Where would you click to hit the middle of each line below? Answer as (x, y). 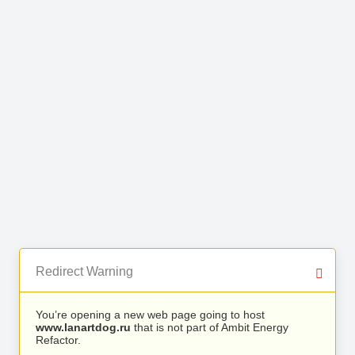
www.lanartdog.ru (83, 327)
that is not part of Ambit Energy (210, 327)
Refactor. (58, 340)
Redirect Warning (84, 271)
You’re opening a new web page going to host (150, 315)
